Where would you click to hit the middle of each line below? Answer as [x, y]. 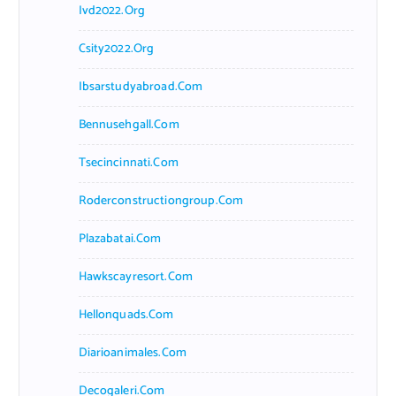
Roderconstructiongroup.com [161, 201]
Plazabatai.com [120, 239]
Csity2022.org [116, 49]
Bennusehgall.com [129, 125]
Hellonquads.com [126, 315]
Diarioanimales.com [133, 353]
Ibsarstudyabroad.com [141, 87]
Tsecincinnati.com [128, 163]
